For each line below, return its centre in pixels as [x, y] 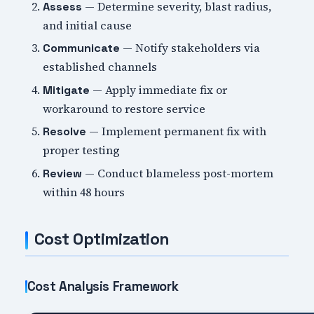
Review [63, 173]
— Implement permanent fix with [177, 131]
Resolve [65, 132]
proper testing [82, 150]
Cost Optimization [102, 239]
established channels [100, 67]
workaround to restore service [124, 108]
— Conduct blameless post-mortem [178, 173]
